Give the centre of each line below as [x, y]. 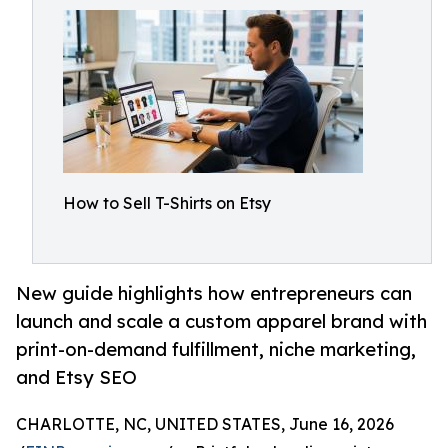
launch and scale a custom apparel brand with [221, 321]
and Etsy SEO [76, 377]
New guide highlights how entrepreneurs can [214, 293]
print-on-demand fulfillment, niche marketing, [216, 349]
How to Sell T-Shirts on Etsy [167, 203]
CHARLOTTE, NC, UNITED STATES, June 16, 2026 [205, 424]
